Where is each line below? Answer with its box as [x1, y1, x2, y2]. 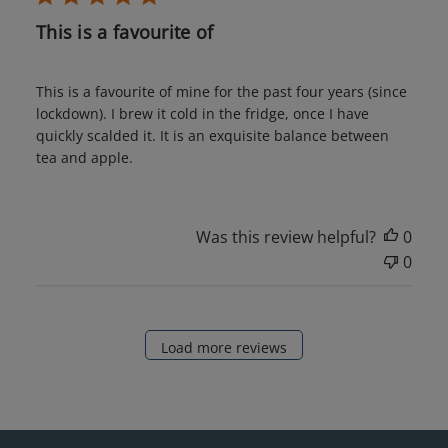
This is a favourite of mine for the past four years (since [35, 82, 407, 102]
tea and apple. [35, 148, 133, 168]
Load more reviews [161, 337, 287, 357]
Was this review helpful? [196, 226, 377, 249]
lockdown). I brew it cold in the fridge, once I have [35, 104, 369, 124]
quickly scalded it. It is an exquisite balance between [35, 126, 389, 146]
